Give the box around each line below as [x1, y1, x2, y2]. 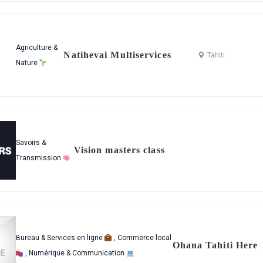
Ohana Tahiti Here [172, 240, 258, 251]
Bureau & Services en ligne [15, 234, 104, 242]
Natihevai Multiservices [63, 50, 171, 60]
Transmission [15, 154, 63, 163]
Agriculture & [15, 43, 58, 52]
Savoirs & [15, 139, 46, 147]
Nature [15, 59, 39, 68]
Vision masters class [73, 145, 165, 156]
